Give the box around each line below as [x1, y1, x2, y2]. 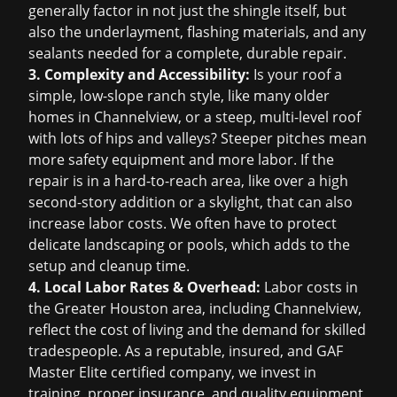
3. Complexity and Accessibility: [28, 65, 250, 84]
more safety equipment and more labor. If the [28, 150, 334, 169]
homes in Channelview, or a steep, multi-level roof [28, 107, 361, 127]
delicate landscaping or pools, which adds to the [28, 235, 350, 254]
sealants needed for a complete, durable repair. [28, 43, 346, 63]
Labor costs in [261, 277, 358, 297]
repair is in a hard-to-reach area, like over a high [28, 171, 348, 191]
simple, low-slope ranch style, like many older [28, 86, 330, 105]
